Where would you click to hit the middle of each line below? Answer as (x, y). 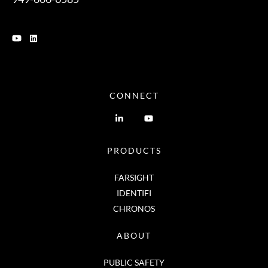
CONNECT (134, 95)
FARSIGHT (134, 177)
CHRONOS (134, 208)
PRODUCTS (134, 150)
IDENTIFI (134, 193)
